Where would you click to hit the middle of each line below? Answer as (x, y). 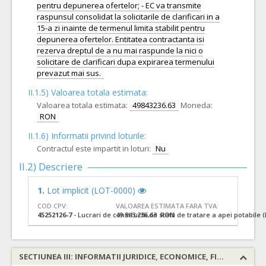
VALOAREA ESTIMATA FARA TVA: (167, 206)
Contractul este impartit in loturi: (94, 148)
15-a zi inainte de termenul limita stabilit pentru (121, 28)
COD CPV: (53, 206)
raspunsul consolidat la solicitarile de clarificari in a (128, 17)
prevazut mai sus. (69, 73)
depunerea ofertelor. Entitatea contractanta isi (121, 39)
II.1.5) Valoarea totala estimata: (88, 92)
